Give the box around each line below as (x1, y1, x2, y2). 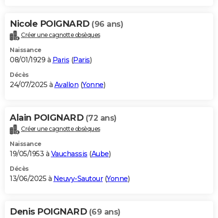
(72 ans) (85, 113, 117, 123)
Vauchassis (51, 149, 88, 159)
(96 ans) (91, 19, 123, 29)
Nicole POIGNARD (10, 18, 91, 30)
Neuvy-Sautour (53, 174, 103, 183)
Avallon (54, 80, 78, 90)
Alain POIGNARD (10, 112, 86, 124)
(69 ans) (89, 207, 121, 217)
